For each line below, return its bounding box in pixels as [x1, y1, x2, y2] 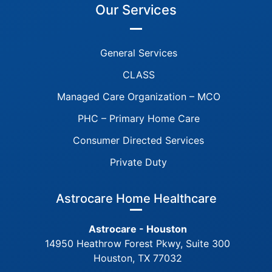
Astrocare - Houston [88, 223, 187, 236]
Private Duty [110, 156, 167, 169]
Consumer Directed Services [73, 134, 204, 147]
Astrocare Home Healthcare [55, 191, 217, 206]
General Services [100, 47, 177, 59]
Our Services [95, 2, 177, 18]
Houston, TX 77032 [93, 252, 182, 265]
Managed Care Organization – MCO [56, 90, 220, 103]
